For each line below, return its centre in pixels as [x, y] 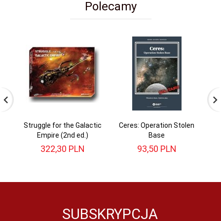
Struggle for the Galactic [62, 125]
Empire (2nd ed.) [62, 135]
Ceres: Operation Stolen [157, 125]
